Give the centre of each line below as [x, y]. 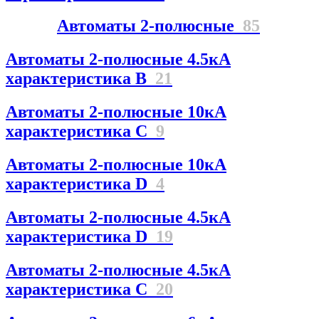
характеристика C [81, 131]
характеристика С [81, 289]
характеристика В [80, 79]
